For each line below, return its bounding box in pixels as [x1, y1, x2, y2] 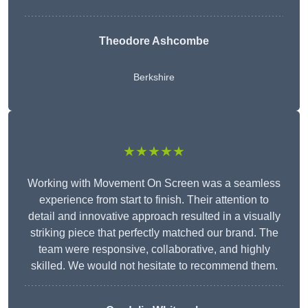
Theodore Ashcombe [99, 35, 209, 47]
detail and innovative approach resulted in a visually [27, 210, 280, 223]
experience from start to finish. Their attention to [39, 194, 269, 206]
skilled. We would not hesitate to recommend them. [30, 260, 278, 272]
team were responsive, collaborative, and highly [38, 243, 270, 256]
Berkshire [133, 71, 175, 83]
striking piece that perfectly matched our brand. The [30, 227, 278, 239]
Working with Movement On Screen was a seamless [27, 177, 280, 190]
